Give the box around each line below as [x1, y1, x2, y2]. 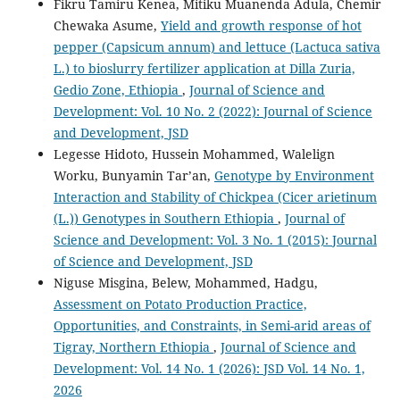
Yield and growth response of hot [160, 17, 362, 35]
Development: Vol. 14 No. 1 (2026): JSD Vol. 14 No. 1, [53, 360, 365, 378]
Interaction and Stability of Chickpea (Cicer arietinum [53, 188, 377, 206]
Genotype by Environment [213, 167, 374, 185]
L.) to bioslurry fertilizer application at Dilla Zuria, [53, 60, 355, 78]
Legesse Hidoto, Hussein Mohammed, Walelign [53, 146, 335, 163]
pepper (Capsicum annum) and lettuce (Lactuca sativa [53, 38, 380, 56]
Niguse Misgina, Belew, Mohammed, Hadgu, [53, 274, 318, 292]
